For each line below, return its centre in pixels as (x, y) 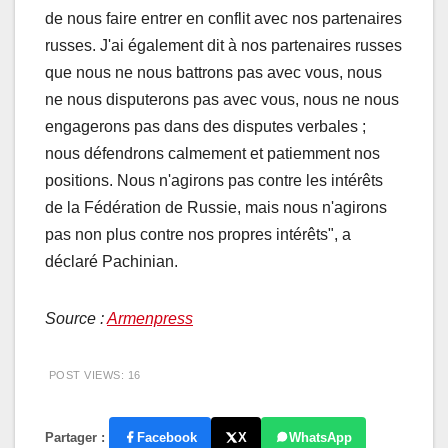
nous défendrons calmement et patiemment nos (212, 153)
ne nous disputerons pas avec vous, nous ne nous (222, 99)
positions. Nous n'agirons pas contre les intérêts (214, 180)
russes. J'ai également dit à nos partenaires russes (223, 45)
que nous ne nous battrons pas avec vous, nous (213, 72)
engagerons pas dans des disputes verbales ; (205, 126)
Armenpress (150, 318)
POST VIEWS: (86, 374)
